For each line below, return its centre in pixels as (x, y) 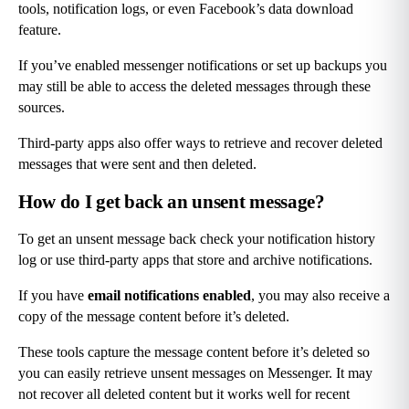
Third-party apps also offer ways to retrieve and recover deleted (200, 143)
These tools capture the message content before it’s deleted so (194, 352)
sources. (42, 108)
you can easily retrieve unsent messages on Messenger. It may (195, 373)
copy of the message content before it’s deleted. (154, 317)
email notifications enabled (169, 296)
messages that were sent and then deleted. (137, 164)
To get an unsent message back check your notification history (197, 239)
